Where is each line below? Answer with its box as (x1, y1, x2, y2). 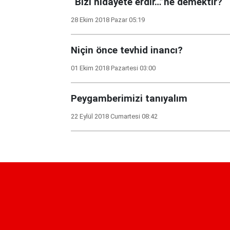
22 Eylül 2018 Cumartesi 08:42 (71, 112, 158, 120)
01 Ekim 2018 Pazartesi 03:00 (71, 64, 156, 72)
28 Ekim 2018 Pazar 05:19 (71, 16, 145, 24)
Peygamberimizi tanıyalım (71, 93, 187, 104)
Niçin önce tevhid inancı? (71, 45, 183, 56)
